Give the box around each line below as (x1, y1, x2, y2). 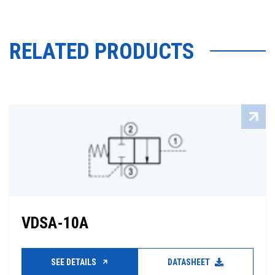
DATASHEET (168, 257, 212, 267)
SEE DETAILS (50, 257, 98, 267)
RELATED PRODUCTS (9, 39, 195, 64)
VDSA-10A (21, 214, 88, 232)
